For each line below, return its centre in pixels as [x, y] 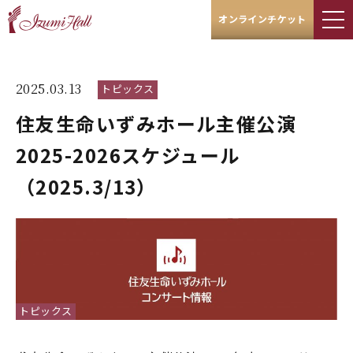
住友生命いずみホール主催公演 [156, 123]
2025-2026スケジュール [128, 155]
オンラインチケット [262, 18]
